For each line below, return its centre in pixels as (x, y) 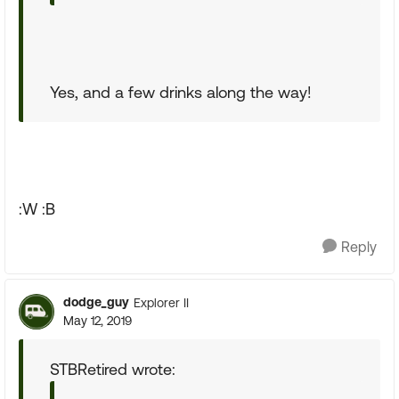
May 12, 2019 (98, 321)
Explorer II (161, 302)
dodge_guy (96, 302)
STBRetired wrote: (113, 369)
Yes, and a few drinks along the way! (181, 92)
